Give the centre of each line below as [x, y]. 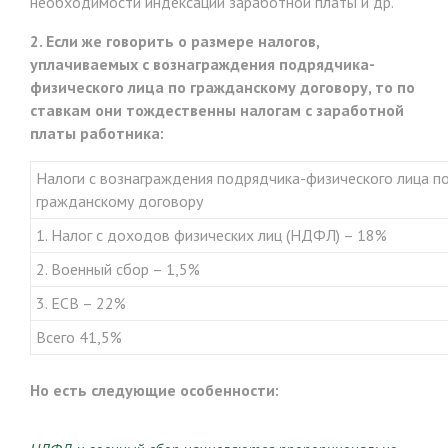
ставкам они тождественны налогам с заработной [217, 109]
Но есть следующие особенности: [154, 389]
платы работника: [97, 132]
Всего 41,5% [79, 336]
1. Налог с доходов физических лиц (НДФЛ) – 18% [211, 234]
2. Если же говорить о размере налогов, [174, 40]
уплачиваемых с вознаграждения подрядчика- [202, 63]
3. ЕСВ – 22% [81, 302]
